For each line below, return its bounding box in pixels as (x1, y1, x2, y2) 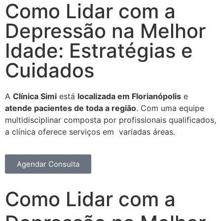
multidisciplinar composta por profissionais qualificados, (5, 115, 216, 125)
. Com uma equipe (136, 103, 204, 113)
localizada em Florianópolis (77, 91, 181, 101)
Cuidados (5, 58, 94, 82)
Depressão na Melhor (5, 19, 206, 43)
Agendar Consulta (17, 159, 79, 169)
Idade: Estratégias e (5, 38, 193, 63)
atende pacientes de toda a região (5, 103, 136, 113)
